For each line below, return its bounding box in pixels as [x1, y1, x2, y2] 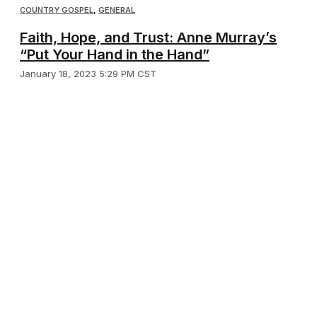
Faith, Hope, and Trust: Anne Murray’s [20, 28, 277, 46]
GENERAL [98, 4, 135, 15]
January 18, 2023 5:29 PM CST [20, 67, 156, 79]
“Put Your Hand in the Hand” [20, 45, 209, 63]
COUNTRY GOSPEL [20, 4, 93, 15]
